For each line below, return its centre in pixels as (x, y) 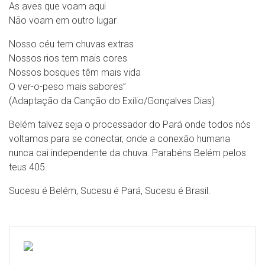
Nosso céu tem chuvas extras (71, 44)
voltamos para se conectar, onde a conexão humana (119, 139)
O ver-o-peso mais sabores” (67, 87)
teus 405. (28, 167)
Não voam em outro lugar (63, 20)
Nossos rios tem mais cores (68, 58)
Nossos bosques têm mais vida (75, 72)
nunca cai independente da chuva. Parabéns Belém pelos (127, 153)
